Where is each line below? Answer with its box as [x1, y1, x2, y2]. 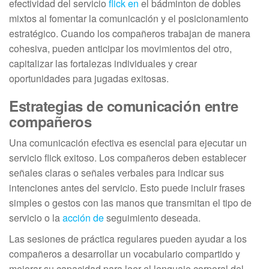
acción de [62, 210, 104, 225]
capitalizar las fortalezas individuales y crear [9, 56, 197, 70]
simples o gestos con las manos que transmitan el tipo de [9, 195, 252, 210]
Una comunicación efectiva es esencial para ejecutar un [9, 135, 247, 150]
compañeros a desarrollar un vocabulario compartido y [9, 246, 240, 261]
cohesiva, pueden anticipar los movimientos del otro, [9, 41, 232, 55]
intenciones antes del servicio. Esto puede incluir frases [9, 180, 245, 195]
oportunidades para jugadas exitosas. [9, 71, 169, 85]
